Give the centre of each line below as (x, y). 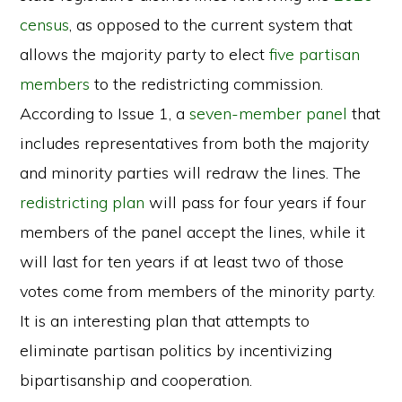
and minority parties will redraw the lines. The (191, 173)
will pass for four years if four (256, 202)
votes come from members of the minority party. (198, 291)
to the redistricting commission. (207, 84)
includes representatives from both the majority (195, 143)
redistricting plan (83, 202)
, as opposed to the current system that (211, 25)
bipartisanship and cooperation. (136, 380)
